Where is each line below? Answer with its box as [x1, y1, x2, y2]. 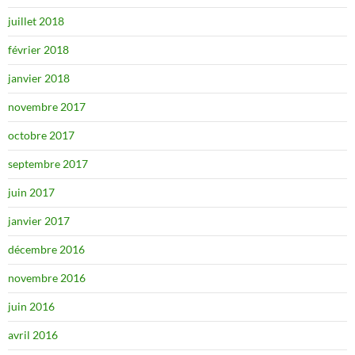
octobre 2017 [8, 128, 74, 142]
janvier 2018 [8, 71, 70, 85]
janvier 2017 [8, 214, 70, 227]
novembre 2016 [8, 271, 86, 284]
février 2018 [8, 43, 69, 56]
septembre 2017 [8, 157, 88, 170]
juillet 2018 [8, 14, 64, 28]
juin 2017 [8, 185, 55, 199]
